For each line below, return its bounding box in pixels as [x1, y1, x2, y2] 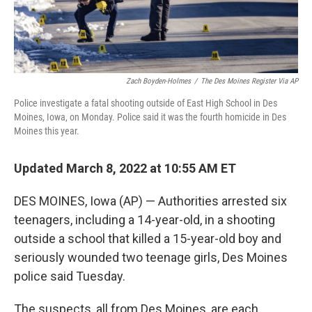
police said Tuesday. [14, 269, 125, 284]
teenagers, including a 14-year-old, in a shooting [14, 212, 275, 228]
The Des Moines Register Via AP [201, 77, 298, 86]
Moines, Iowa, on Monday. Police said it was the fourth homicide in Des [14, 111, 286, 123]
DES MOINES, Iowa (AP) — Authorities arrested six [14, 194, 287, 209]
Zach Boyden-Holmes [126, 77, 191, 86]
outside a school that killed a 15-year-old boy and [14, 231, 281, 247]
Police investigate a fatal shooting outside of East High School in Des [14, 97, 277, 109]
